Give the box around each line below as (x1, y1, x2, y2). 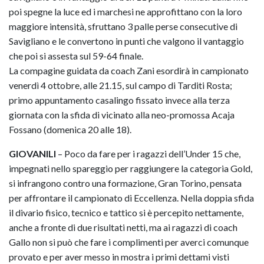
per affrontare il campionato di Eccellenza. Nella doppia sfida (9, 192, 254, 204)
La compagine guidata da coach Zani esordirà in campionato (9, 65, 249, 77)
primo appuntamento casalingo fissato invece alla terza (9, 94, 230, 106)
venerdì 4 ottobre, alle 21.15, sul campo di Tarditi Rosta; (9, 80, 232, 91)
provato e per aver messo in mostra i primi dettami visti (9, 251, 229, 263)
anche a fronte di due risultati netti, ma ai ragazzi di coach (9, 222, 237, 233)
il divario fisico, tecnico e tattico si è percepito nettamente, (9, 207, 243, 219)
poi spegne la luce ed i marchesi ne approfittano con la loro (9, 6, 242, 18)
